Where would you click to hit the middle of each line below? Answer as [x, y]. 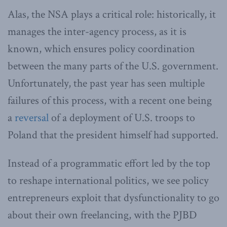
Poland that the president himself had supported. [113, 135]
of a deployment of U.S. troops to [122, 118]
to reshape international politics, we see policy [108, 180]
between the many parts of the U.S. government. [113, 66]
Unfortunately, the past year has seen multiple [106, 83]
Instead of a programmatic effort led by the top [109, 163]
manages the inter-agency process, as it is [97, 31]
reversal [32, 118]
